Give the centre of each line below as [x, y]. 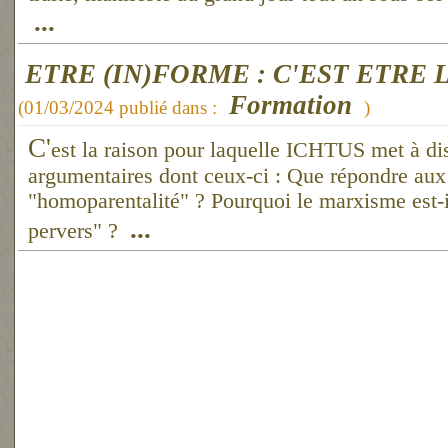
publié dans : [170, 107]
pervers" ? [76, 231]
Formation [290, 105]
